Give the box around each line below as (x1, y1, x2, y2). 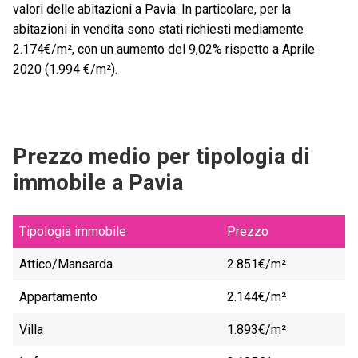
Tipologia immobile (19, 224, 126, 240)
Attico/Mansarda (19, 257, 113, 272)
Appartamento (19, 289, 97, 305)
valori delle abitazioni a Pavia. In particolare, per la (13, 2, 291, 18)
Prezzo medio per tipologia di (13, 143, 310, 170)
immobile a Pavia (13, 169, 183, 197)
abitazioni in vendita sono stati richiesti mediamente (13, 22, 304, 38)
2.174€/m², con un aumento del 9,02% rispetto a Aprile (13, 42, 315, 58)
